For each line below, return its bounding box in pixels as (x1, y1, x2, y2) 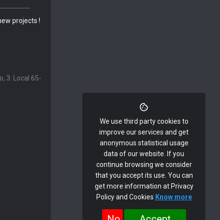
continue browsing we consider (96, 161, 192, 168)
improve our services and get (99, 128, 189, 136)
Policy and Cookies (96, 193, 155, 201)
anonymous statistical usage (99, 139, 189, 147)
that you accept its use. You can (95, 171, 193, 179)
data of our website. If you (104, 150, 184, 158)
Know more (155, 193, 192, 201)
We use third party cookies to (99, 117, 189, 125)
